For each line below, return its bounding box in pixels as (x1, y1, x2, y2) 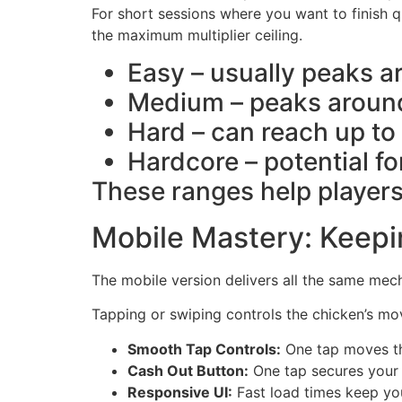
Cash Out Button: (127, 361, 249, 380)
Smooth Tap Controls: (127, 339, 281, 358)
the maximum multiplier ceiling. (92, 25, 302, 44)
